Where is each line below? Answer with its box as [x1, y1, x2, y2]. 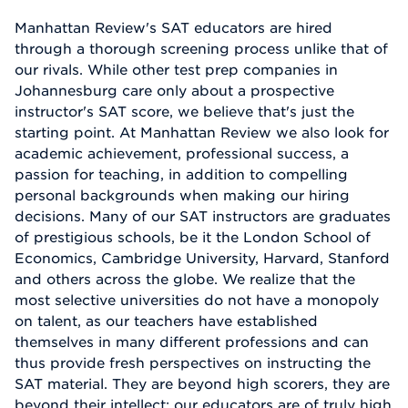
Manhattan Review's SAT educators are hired [15, 19, 332, 36]
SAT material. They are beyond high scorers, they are [15, 375, 390, 393]
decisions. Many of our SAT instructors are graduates [15, 208, 391, 225]
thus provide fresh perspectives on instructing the [15, 354, 371, 372]
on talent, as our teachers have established [15, 312, 318, 330]
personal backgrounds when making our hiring [15, 187, 350, 204]
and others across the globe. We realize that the [15, 270, 355, 288]
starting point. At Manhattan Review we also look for [15, 124, 389, 141]
